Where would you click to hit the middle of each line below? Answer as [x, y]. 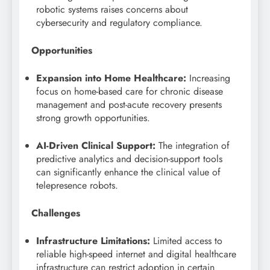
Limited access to [186, 240]
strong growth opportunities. [93, 118]
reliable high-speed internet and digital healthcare [136, 254]
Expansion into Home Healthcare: [111, 78]
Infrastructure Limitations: [93, 240]
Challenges [56, 213]
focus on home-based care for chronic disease [130, 91]
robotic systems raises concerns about [112, 9]
